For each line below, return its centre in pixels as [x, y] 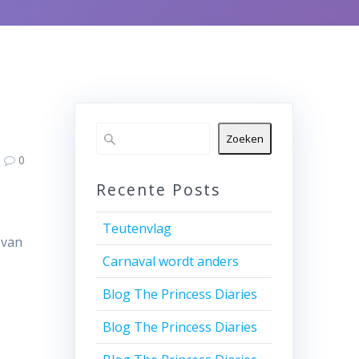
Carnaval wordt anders [170, 262]
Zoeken [245, 139]
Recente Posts [158, 190]
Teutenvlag [137, 229]
